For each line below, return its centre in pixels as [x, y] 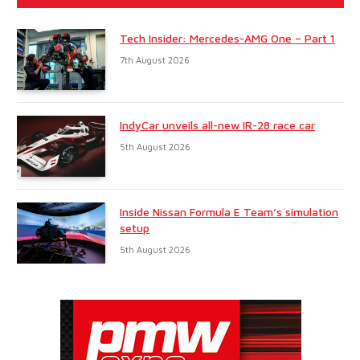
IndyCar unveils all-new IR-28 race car [217, 125]
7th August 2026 [155, 60]
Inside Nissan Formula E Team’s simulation [229, 212]
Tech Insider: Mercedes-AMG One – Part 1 [227, 39]
